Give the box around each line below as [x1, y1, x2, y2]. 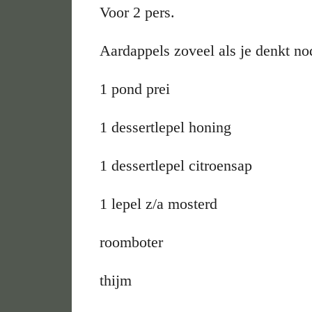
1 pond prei [100, 79, 171, 97]
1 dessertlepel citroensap [100, 156, 253, 174]
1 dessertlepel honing [100, 118, 232, 136]
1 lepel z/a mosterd [100, 194, 218, 212]
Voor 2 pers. [100, 3, 175, 21]
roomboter [100, 233, 164, 251]
